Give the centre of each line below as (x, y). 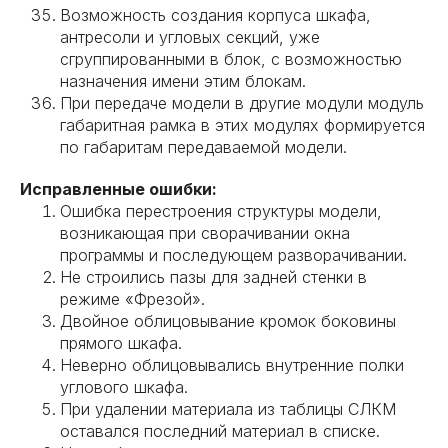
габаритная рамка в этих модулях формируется (242, 125)
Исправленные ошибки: (118, 189)
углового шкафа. (124, 387)
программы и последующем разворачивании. (233, 255)
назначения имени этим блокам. (183, 81)
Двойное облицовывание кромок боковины (228, 321)
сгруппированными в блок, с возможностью (231, 59)
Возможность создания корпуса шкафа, (215, 15)
